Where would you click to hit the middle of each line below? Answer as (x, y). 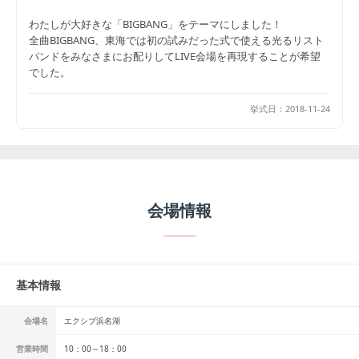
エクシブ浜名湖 (92, 321)
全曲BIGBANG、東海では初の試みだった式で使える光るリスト (176, 40)
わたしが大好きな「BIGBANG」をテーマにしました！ (155, 24)
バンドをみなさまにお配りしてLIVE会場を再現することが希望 (175, 56)
